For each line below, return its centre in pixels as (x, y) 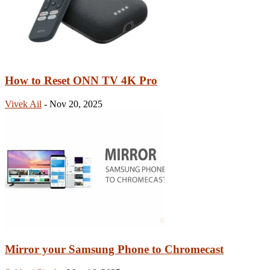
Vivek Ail (23, 104)
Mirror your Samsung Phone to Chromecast (114, 249)
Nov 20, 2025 (76, 104)
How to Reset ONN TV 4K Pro (81, 81)
